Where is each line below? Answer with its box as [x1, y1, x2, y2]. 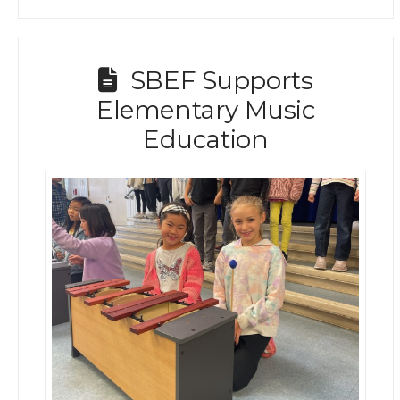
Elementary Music [96, 95, 315, 125]
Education [143, 124, 269, 154]
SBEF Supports [129, 65, 313, 96]
